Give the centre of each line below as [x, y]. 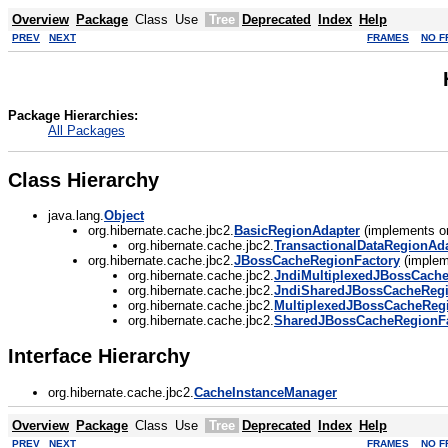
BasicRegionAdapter [297, 231]
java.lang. [76, 216]
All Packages [86, 130]
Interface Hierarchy [99, 355]
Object [124, 216]
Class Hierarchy [83, 179]
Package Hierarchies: [73, 115]
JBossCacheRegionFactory [317, 261]
